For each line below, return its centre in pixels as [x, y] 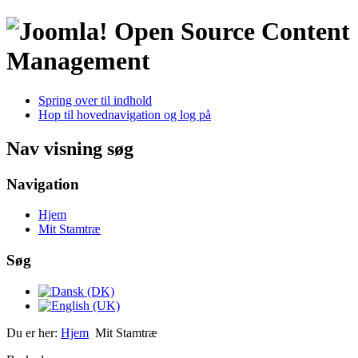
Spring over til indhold [95, 100]
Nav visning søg [70, 148]
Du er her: [34, 332]
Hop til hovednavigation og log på [125, 114]
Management [78, 61]
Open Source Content [232, 32]
